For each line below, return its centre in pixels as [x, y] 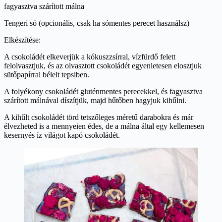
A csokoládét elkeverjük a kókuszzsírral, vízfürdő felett [90, 56]
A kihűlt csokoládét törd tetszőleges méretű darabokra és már [99, 117]
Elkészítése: [22, 40]
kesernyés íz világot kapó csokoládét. [62, 135]
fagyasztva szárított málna [44, 6]
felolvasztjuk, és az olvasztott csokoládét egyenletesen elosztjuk [103, 65]
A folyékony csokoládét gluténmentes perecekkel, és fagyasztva [103, 91]
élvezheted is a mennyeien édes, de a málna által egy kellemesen [104, 126]
